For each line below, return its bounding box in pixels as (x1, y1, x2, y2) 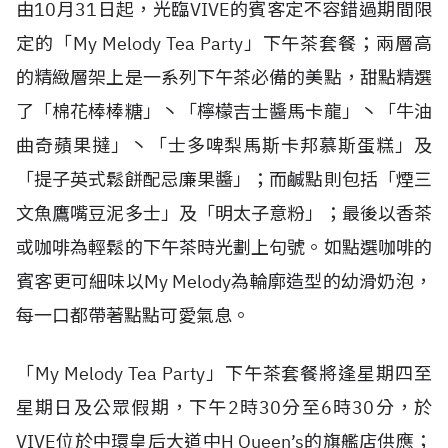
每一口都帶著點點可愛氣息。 (16, 304, 250, 327)
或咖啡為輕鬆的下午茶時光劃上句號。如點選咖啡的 (16, 236, 432, 259)
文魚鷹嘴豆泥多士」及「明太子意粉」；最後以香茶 (16, 202, 432, 225)
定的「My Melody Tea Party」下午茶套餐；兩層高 (16, 32, 432, 55)
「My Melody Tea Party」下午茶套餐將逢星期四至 (16, 362, 432, 385)
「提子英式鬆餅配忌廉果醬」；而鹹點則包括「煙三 (16, 168, 432, 191)
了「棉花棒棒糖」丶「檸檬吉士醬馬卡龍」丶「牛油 (16, 100, 432, 123)
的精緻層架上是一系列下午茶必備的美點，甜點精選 (16, 66, 432, 89)
